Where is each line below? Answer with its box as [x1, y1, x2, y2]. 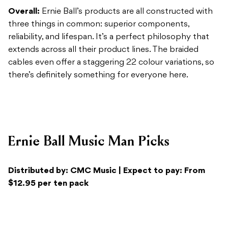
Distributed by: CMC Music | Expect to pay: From [8, 112, 205, 121]
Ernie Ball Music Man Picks [8, 78, 169, 96]
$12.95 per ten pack [8, 125, 89, 134]
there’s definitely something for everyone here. [8, 17, 188, 25]
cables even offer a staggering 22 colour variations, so [8, 4, 214, 13]
